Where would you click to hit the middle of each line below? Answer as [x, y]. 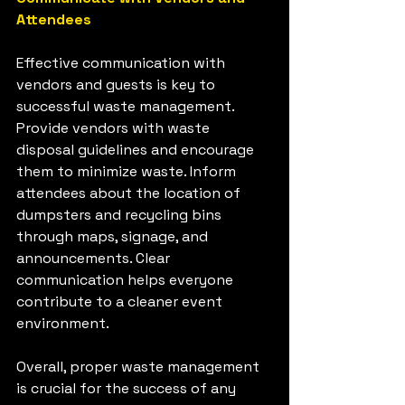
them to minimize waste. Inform [128, 172]
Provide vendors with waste [115, 128]
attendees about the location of [130, 193]
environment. [63, 324]
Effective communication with [122, 63]
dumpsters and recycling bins [121, 215]
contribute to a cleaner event [121, 302]
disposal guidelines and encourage [137, 150]
